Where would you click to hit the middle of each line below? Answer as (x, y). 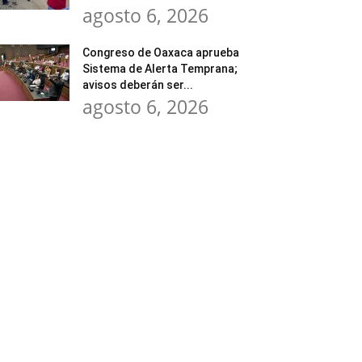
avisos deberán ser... (138, 85)
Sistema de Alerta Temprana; (160, 69)
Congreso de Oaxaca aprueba (161, 53)
